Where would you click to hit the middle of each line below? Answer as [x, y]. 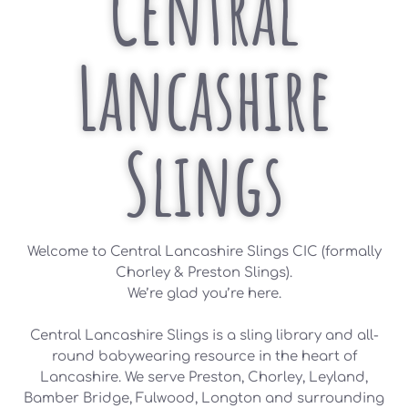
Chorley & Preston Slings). [204, 273]
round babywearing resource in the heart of [204, 357]
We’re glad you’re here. [204, 294]
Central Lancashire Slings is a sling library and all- [204, 336]
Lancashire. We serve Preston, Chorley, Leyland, [204, 378]
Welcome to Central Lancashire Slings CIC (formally [204, 252]
